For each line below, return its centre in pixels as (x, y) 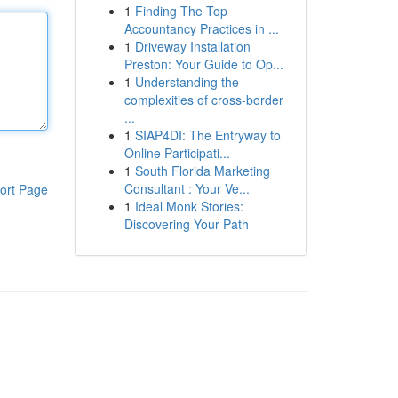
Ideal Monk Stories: (189, 206)
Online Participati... (177, 153)
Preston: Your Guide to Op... (203, 64)
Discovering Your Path (186, 224)
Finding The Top (181, 11)
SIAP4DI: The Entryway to (207, 135)
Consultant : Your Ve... (187, 188)
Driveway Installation (192, 46)
